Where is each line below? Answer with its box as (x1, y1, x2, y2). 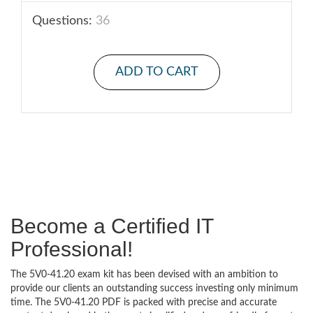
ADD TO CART (115, 66, 198, 78)
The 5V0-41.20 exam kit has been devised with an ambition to (10, 270, 278, 279)
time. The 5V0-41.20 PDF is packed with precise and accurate (10, 298, 277, 307)
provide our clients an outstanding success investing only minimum (10, 284, 298, 293)
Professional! (10, 238, 133, 261)
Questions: (32, 15, 92, 27)
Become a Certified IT (10, 214, 213, 238)
